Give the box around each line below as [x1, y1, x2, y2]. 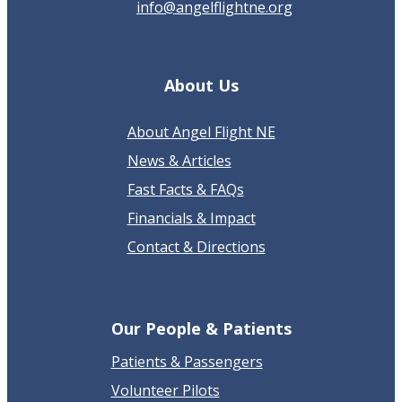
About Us [163, 74, 239, 97]
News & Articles [127, 151, 232, 171]
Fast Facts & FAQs [127, 179, 244, 200]
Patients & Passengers [110, 352, 263, 371]
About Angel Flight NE [127, 122, 275, 143]
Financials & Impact [127, 208, 256, 229]
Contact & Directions [127, 237, 266, 258]
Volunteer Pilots [110, 380, 220, 400]
